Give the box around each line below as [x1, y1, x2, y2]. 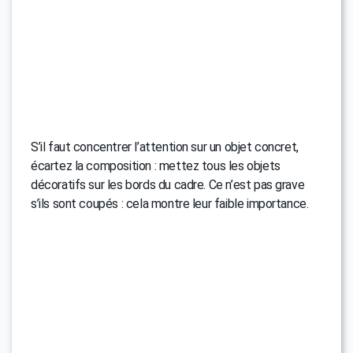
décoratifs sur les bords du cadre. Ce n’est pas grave [31, 176, 305, 192]
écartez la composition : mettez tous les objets [31, 158, 281, 173]
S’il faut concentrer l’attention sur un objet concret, [31, 139, 299, 154]
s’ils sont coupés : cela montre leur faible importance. [31, 195, 309, 211]
